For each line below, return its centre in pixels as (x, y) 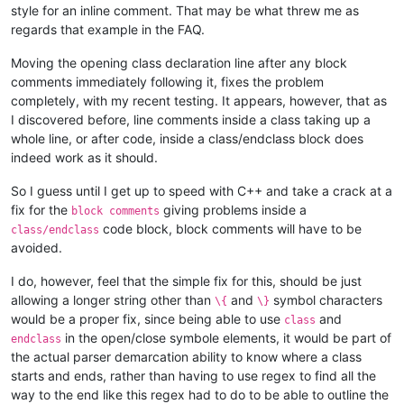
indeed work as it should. (84, 158)
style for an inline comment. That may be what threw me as (185, 11)
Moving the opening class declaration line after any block (179, 63)
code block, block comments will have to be (230, 229)
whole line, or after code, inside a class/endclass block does (187, 139)
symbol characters (326, 300)
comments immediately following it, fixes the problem (167, 82)
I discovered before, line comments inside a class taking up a (191, 120)
